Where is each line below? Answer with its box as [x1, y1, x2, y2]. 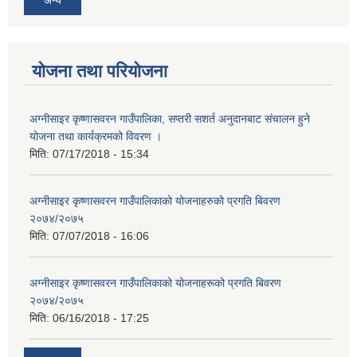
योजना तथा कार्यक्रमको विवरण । [29, 129, 162, 143]
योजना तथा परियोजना [32, 61, 167, 81]
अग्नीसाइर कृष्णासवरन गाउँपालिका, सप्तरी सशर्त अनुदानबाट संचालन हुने [29, 112, 310, 125]
